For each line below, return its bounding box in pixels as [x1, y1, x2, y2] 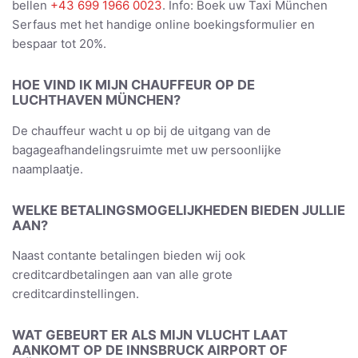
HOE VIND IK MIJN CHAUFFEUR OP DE [12, 77, 255, 93]
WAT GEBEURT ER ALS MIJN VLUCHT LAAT [12, 327, 288, 344]
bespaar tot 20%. [12, 36, 106, 52]
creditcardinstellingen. [12, 286, 139, 302]
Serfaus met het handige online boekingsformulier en [12, 17, 315, 33]
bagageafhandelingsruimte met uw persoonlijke [12, 141, 281, 157]
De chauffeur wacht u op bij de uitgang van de [12, 122, 271, 138]
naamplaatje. [12, 161, 83, 177]
